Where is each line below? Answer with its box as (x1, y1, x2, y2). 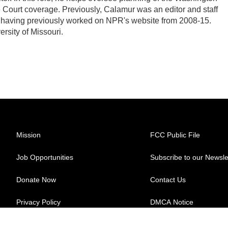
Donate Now (16, 176, 56, 184)
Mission (16, 131, 41, 139)
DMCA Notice (150, 198, 194, 206)
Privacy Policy (16, 198, 61, 206)
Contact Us (150, 176, 186, 184)
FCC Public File (150, 131, 201, 139)
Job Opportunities (16, 153, 73, 161)
